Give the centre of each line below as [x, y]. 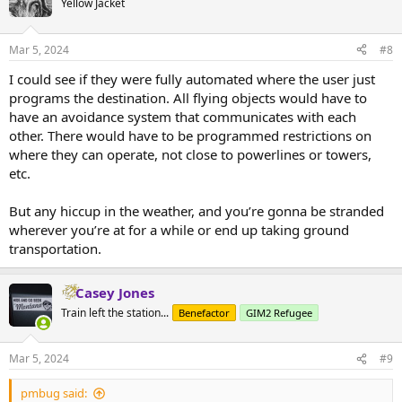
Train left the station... [115, 312]
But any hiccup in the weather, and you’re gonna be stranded [197, 210]
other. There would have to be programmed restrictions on [190, 135]
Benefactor [204, 312]
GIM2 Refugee [279, 312]
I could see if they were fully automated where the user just [192, 79]
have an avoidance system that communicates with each [183, 116]
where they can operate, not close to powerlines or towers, [190, 154]
